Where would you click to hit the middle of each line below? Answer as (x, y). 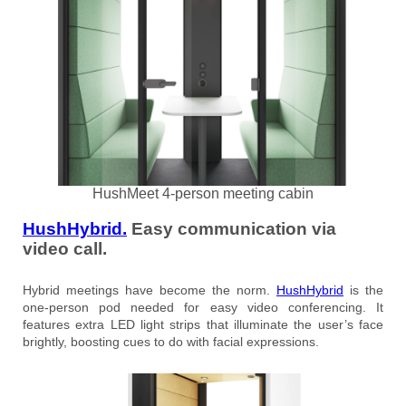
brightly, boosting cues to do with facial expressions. (171, 341)
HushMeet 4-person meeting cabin (203, 194)
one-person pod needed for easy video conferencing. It (203, 307)
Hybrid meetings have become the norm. (150, 290)
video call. (65, 248)
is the (363, 290)
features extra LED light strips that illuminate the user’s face (203, 324)
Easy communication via (232, 228)
